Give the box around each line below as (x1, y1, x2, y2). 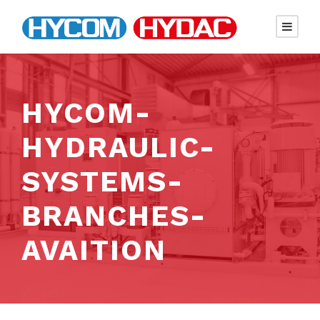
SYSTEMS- (21, 165, 184, 199)
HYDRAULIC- (21, 131, 216, 164)
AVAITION (21, 234, 166, 267)
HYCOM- (21, 96, 151, 130)
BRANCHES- (21, 199, 206, 233)
